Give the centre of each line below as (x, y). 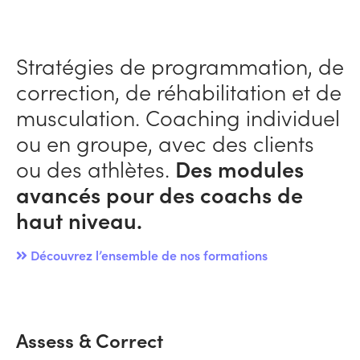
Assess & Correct (90, 340)
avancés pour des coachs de (160, 194)
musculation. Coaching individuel (178, 117)
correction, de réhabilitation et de (179, 91)
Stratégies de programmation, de (180, 65)
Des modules (239, 168)
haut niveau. (79, 220)
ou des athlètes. (96, 168)
